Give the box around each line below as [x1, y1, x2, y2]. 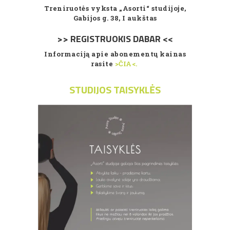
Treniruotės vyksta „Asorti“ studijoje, [44, 3, 186, 13]
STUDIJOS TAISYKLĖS [69, 81, 161, 98]
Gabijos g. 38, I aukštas [73, 13, 157, 23]
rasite [91, 59, 115, 68]
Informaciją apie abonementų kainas [44, 49, 186, 59]
